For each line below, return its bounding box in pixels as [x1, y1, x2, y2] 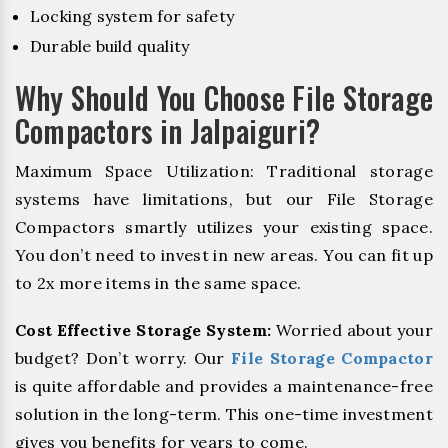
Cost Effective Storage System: [15, 320, 272, 341]
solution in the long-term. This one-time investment [15, 404, 433, 425]
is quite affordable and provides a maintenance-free [15, 376, 433, 397]
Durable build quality [30, 36, 190, 57]
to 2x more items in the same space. [15, 273, 302, 294]
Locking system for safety [30, 6, 234, 27]
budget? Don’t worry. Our [15, 348, 232, 369]
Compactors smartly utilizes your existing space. [15, 217, 433, 238]
